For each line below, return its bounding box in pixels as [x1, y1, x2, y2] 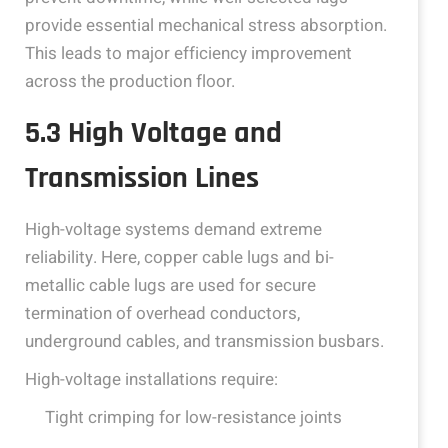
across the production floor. [25, 69, 235, 95]
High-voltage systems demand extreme [25, 217, 322, 243]
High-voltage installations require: [25, 367, 278, 393]
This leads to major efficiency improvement [25, 41, 352, 67]
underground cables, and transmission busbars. [25, 329, 384, 355]
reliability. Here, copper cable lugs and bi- [25, 245, 334, 271]
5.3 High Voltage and [25, 114, 282, 153]
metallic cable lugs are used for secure [25, 273, 316, 299]
